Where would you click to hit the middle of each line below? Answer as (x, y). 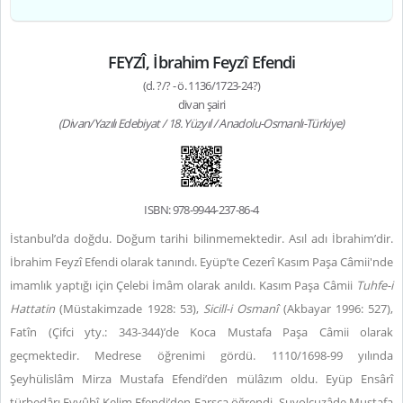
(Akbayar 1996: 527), (338, 309)
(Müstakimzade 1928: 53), (129, 309)
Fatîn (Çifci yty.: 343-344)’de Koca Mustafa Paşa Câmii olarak (201, 332)
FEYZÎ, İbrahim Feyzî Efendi (201, 62)
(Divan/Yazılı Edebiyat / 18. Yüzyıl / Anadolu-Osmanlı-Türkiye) (201, 123)
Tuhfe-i (375, 285)
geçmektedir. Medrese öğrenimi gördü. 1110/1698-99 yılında (201, 355)
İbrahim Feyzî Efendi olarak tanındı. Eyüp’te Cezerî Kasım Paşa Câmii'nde (201, 262)
